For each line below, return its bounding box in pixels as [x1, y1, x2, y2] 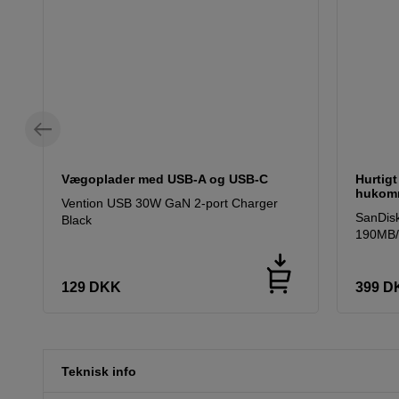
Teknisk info [61, 364, 136, 379]
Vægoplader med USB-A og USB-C [61, 172, 268, 187]
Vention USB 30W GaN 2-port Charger [61, 196, 278, 211]
